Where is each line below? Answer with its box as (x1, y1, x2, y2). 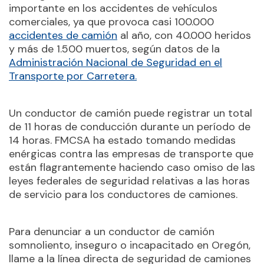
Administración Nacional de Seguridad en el (9, 55, 222, 70)
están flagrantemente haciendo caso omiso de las (9, 160, 255, 174)
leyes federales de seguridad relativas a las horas (9, 174, 250, 188)
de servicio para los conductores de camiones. (9, 187, 237, 202)
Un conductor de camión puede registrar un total (9, 106, 252, 120)
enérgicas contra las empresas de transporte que (9, 147, 253, 161)
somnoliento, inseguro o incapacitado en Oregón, (9, 238, 250, 252)
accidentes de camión (9, 28, 117, 42)
